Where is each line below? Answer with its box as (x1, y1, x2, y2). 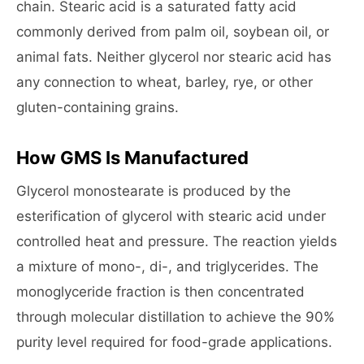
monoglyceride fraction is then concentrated (16, 284, 305, 300)
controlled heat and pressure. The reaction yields (16, 233, 337, 249)
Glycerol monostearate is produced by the (16, 183, 291, 199)
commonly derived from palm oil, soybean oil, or (16, 24, 329, 40)
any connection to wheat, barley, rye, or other (16, 74, 313, 90)
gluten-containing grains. (16, 99, 179, 115)
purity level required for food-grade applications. (16, 334, 332, 350)
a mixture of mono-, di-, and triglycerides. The (16, 258, 318, 275)
